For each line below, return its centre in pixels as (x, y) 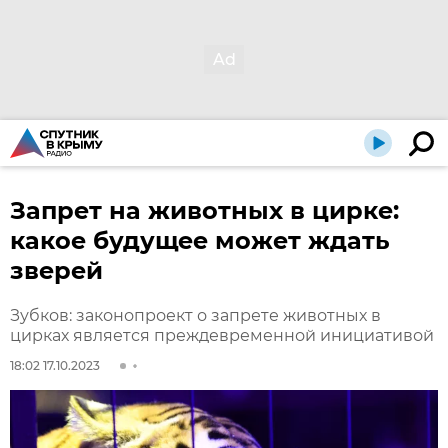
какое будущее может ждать (200, 240)
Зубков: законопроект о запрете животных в (195, 315)
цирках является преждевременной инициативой (222, 335)
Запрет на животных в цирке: (204, 210)
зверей (56, 270)
